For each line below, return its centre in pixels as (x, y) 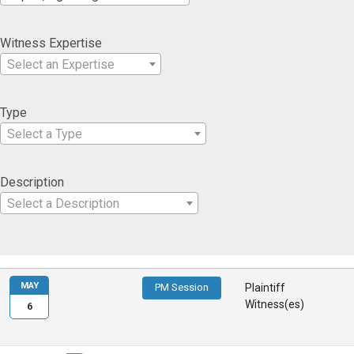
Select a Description (63, 203)
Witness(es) (275, 305)
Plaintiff (265, 288)
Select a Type (45, 134)
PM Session (182, 288)
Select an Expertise (61, 64)
